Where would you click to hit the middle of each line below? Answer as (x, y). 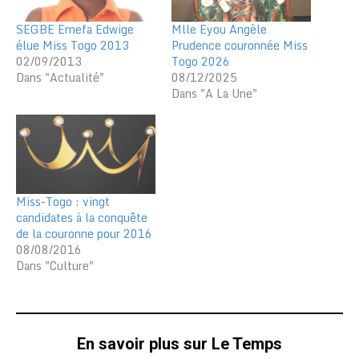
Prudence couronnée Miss (240, 45)
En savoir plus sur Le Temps (179, 344)
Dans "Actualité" (60, 77)
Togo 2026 (201, 61)
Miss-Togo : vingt (63, 202)
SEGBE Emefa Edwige (75, 29)
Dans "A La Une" (214, 93)
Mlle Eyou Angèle (219, 29)
